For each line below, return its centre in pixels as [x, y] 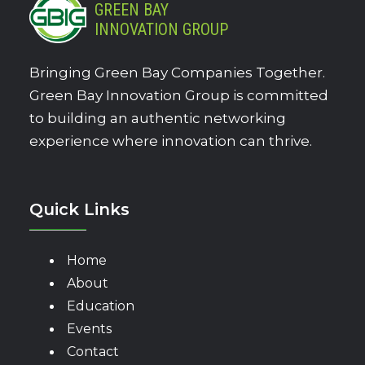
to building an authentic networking [158, 119]
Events [89, 328]
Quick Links [79, 209]
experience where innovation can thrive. [171, 141]
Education [101, 306]
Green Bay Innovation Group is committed [179, 96]
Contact [93, 351]
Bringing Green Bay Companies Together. [177, 73]
